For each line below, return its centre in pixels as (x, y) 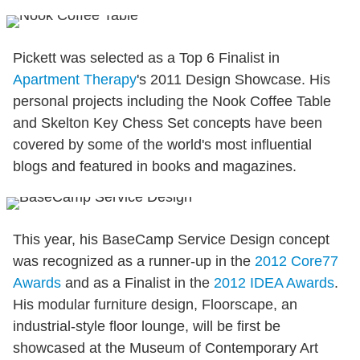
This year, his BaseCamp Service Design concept (171, 239)
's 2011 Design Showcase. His (233, 79)
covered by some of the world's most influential (162, 144)
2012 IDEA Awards (274, 282)
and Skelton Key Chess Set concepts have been (168, 123)
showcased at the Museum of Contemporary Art (166, 348)
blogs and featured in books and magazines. (155, 166)
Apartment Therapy (75, 79)
